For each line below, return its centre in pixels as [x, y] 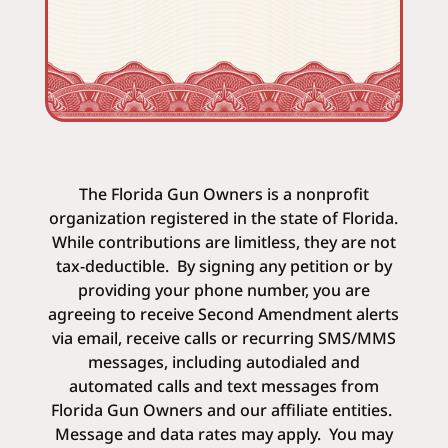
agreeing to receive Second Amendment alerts [224, 314]
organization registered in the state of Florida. [224, 218]
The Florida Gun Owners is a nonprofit [223, 194]
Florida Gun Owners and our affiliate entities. [224, 410]
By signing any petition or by [284, 266]
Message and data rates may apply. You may [223, 434]
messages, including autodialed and [223, 362]
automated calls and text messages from [223, 386]
